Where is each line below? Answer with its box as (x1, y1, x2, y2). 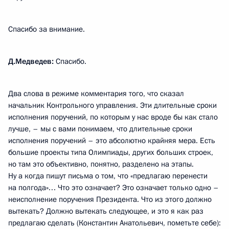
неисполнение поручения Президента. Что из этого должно (8, 194, 212, 204)
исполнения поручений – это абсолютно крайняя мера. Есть (8, 135, 215, 146)
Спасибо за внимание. (8, 24, 85, 34)
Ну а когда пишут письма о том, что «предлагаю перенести (8, 171, 208, 181)
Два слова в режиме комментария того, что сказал (8, 88, 184, 99)
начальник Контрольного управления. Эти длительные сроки (8, 100, 217, 110)
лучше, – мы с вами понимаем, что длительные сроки (8, 124, 192, 134)
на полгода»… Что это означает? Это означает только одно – (8, 182, 219, 193)
